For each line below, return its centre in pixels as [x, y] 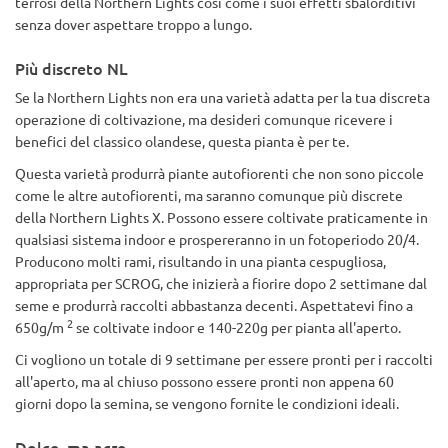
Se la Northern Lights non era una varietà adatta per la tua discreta [222, 97]
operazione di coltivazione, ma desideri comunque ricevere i [204, 119]
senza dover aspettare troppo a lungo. [133, 24]
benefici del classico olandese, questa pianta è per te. [182, 141]
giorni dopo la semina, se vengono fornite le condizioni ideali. [207, 403]
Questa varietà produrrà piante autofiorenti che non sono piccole [219, 173]
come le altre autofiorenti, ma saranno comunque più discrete [209, 195]
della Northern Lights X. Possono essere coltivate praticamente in [221, 217]
